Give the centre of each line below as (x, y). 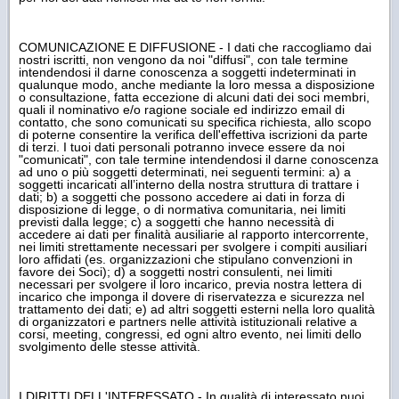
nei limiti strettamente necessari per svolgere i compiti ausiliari (193, 246)
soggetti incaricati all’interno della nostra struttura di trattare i (189, 184)
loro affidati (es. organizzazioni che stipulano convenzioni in (186, 259)
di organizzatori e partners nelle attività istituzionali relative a (188, 321)
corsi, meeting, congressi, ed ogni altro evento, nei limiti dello (190, 334)
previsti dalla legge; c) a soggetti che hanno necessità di (176, 221)
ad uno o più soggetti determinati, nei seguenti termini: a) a (185, 171)
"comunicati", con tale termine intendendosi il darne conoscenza (199, 159)
